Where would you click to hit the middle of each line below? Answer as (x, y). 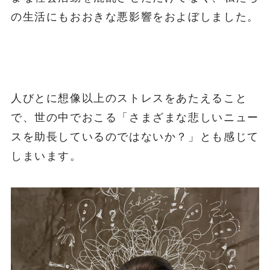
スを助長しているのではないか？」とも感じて (135, 137)
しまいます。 (46, 156)
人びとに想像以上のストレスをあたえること (129, 99)
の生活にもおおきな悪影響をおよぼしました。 (135, 17)
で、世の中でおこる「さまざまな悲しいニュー (135, 118)
